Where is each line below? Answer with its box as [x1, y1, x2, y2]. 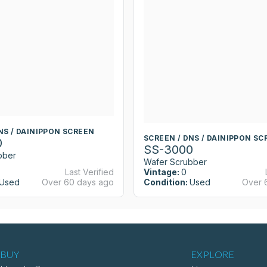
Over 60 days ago [42, 177, 114, 188]
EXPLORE [191, 249, 235, 260]
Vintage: [144, 167, 179, 178]
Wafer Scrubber [144, 157, 207, 167]
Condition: [144, 177, 188, 188]
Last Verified [65, 167, 114, 178]
